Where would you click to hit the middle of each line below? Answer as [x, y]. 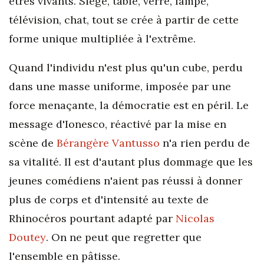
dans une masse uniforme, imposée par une [120, 86]
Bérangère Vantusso [108, 143]
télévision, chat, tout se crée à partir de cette [124, 19]
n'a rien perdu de [205, 143]
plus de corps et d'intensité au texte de [109, 199]
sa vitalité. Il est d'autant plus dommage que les [131, 161]
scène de [33, 143]
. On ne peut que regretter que [124, 237]
